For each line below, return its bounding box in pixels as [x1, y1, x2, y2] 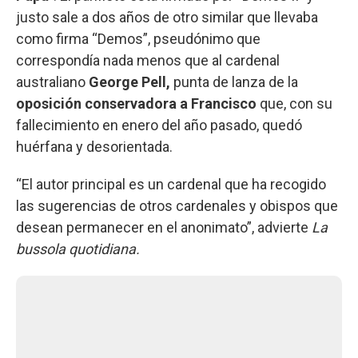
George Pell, [89, 73, 173, 90]
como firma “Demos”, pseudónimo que [16, 30, 261, 47]
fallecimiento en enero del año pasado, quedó [16, 116, 302, 133]
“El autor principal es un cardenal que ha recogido [16, 175, 326, 193]
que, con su [257, 94, 332, 112]
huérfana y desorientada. [16, 137, 173, 155]
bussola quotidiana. [16, 240, 140, 257]
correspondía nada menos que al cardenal [16, 51, 280, 69]
